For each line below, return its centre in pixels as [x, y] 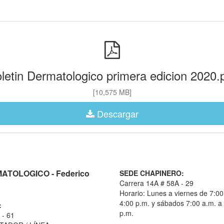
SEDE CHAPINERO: [152, 173]
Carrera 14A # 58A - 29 [156, 183]
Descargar [117, 113]
